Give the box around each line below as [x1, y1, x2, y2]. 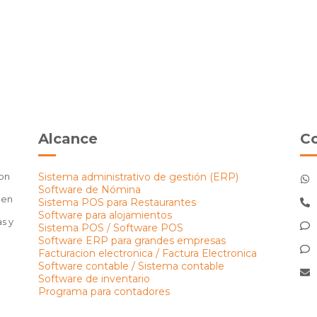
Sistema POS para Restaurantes [38, 195, 196, 209]
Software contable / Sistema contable [38, 259, 224, 272]
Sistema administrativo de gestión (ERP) [38, 170, 238, 183]
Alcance [38, 129, 98, 147]
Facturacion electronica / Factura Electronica [38, 246, 257, 260]
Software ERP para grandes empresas [38, 234, 226, 247]
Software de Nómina [38, 183, 141, 196]
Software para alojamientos [38, 208, 172, 221]
